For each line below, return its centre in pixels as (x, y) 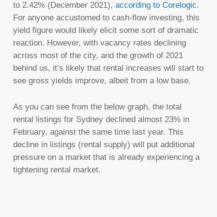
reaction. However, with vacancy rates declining (99, 43)
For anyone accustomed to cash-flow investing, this (106, 17)
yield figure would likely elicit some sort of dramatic (106, 30)
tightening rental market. (57, 170)
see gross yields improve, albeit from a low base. (102, 80)
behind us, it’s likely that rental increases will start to (108, 68)
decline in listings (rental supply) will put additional (104, 144)
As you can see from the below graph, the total (97, 107)
